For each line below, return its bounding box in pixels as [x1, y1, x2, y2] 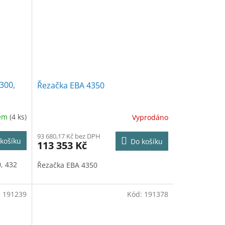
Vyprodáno [132, 112, 168, 122]
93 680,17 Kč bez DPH [37, 132, 100, 141]
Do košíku [130, 137, 163, 147]
